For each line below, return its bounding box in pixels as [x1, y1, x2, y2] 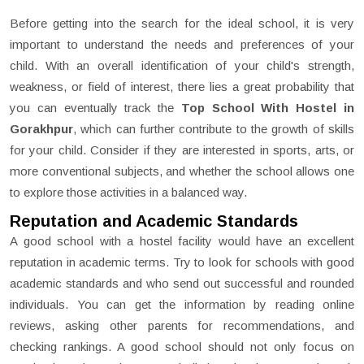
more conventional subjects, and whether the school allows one [10, 164, 354, 179]
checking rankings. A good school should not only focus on [10, 340, 354, 354]
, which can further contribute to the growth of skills [73, 122, 354, 136]
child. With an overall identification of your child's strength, [10, 58, 354, 73]
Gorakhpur [10, 122, 73, 136]
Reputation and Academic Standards [10, 212, 298, 231]
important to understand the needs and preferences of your [10, 37, 354, 52]
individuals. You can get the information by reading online [10, 297, 354, 312]
